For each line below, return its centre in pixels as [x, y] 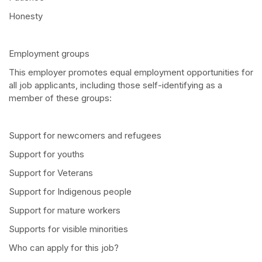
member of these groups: [60, 98]
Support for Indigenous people [70, 192]
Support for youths [46, 154]
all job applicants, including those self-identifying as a [116, 85]
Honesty [26, 16]
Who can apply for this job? [64, 248]
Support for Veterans [51, 173]
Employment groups [50, 54]
